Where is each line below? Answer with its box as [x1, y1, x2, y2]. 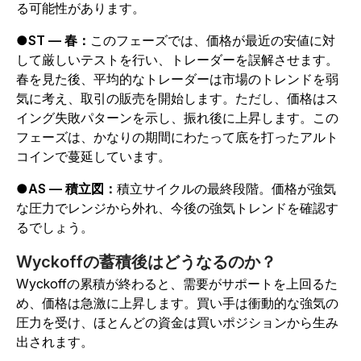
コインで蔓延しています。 [16, 148, 171, 164]
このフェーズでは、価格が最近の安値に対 [90, 32, 335, 48]
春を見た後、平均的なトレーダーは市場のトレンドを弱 [16, 71, 338, 87]
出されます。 [16, 334, 93, 350]
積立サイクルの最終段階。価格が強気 [117, 180, 336, 197]
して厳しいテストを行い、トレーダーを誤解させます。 [16, 52, 338, 68]
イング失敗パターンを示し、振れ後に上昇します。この [16, 110, 338, 126]
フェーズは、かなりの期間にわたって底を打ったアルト [16, 129, 338, 145]
